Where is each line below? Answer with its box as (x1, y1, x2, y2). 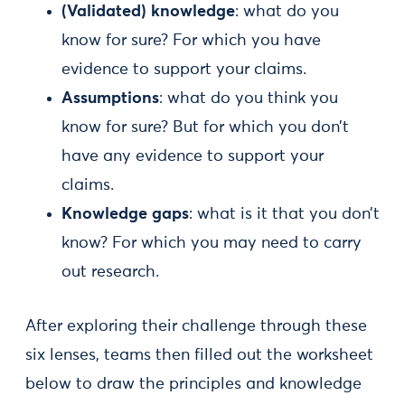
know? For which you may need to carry (61, 235, 362, 252)
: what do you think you (159, 90, 338, 108)
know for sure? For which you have (61, 33, 321, 50)
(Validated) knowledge (61, 4, 235, 21)
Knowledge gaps (61, 206, 189, 223)
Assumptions (61, 90, 159, 108)
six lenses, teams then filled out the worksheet (25, 347, 373, 364)
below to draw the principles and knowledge (25, 376, 362, 393)
